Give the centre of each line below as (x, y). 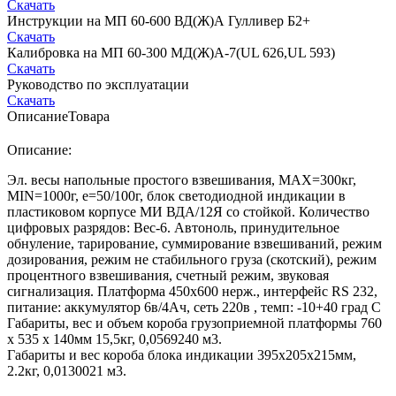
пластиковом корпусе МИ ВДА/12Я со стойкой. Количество (188, 212)
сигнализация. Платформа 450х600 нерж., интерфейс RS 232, (192, 291)
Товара (89, 116)
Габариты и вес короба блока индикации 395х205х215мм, (182, 355)
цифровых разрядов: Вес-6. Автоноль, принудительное (173, 228)
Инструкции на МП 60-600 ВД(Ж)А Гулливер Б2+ (159, 21)
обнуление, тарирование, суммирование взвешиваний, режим (194, 244)
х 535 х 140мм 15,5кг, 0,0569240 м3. (114, 339)
